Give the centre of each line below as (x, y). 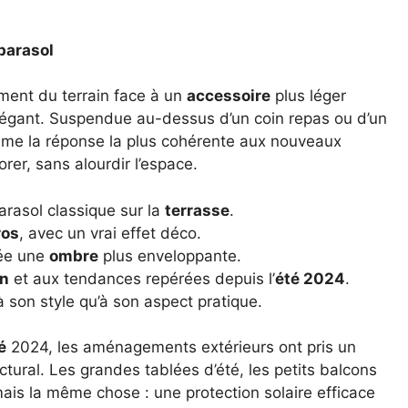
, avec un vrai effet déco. (110, 233)
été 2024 (310, 278)
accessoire (229, 96)
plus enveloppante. (170, 255)
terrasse (197, 210)
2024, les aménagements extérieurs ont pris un (181, 347)
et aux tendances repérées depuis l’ (142, 278)
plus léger (308, 96)
